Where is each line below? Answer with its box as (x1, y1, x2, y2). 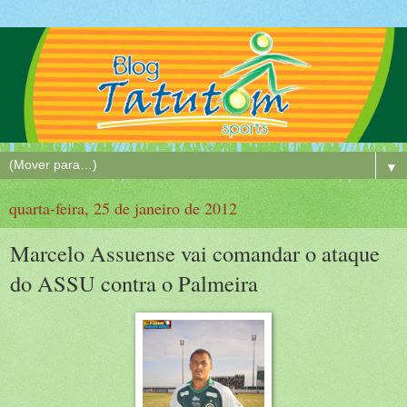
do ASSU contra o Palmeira (10, 267, 258, 298)
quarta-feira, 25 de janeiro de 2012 (9, 196, 237, 219)
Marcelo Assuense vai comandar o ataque (10, 237, 380, 268)
